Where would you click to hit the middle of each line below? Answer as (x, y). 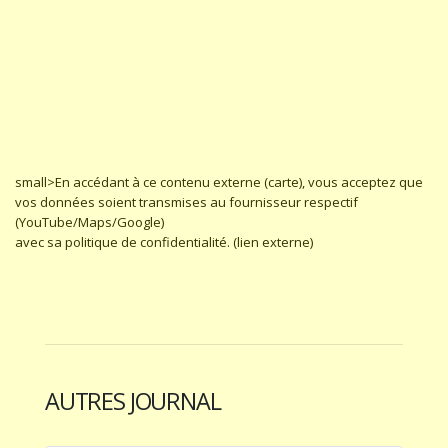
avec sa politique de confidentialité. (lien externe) (164, 242)
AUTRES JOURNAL (133, 401)
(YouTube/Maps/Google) (89, 222)
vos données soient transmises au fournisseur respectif (186, 202)
